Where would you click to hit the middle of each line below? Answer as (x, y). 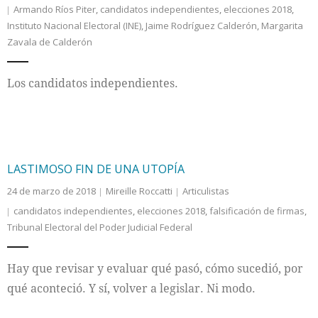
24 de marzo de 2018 (51, 191)
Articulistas (206, 191)
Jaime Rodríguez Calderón (201, 26)
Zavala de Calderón (50, 42)
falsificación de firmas (257, 211)
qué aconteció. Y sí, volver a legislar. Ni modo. (131, 288)
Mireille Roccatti (139, 191)
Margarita (282, 26)
